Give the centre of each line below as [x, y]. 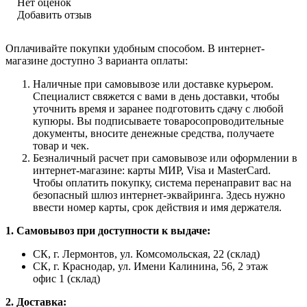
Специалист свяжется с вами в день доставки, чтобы [156, 97]
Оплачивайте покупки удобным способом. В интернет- [135, 49]
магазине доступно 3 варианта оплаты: [97, 61]
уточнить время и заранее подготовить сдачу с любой [158, 109]
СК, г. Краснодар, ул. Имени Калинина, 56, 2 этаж [150, 267]
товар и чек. [61, 146]
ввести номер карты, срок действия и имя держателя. [157, 208]
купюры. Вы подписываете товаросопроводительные [158, 121]
